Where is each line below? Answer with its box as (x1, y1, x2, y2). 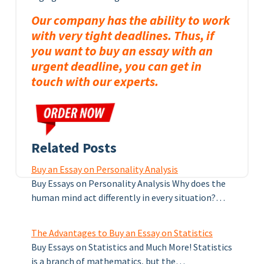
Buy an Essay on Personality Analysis (31, 163, 178, 175)
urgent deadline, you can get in (31, 58, 202, 74)
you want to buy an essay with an (31, 43, 213, 59)
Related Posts (31, 138, 117, 157)
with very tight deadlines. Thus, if (31, 28, 214, 44)
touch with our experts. (31, 74, 159, 90)
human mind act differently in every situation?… (31, 191, 225, 203)
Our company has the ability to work (31, 12, 230, 28)
